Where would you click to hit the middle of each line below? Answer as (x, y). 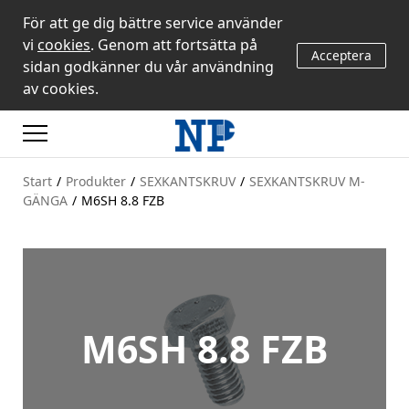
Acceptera (341, 55)
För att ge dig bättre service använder (153, 22)
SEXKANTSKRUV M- (307, 181)
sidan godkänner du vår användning (148, 66)
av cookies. (61, 88)
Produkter (96, 181)
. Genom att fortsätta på (174, 44)
